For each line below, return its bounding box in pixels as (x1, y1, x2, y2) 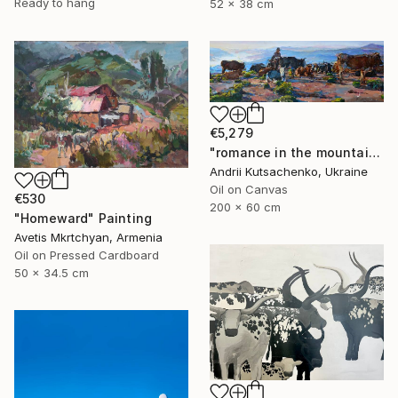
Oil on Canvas (210, 181, 288, 196)
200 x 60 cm (210, 199, 281, 214)
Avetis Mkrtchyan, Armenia (14, 230, 163, 245)
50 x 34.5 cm (14, 266, 89, 281)
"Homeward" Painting (14, 211, 153, 227)
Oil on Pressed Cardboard (14, 248, 159, 263)
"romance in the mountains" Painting (368, 144, 380, 160)
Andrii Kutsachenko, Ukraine (210, 163, 368, 179)
